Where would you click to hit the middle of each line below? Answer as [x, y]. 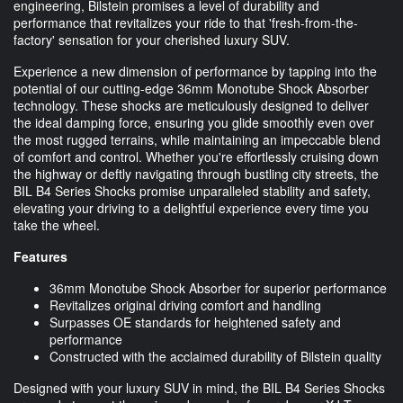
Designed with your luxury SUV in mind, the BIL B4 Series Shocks [199, 387]
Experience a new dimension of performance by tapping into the [195, 71]
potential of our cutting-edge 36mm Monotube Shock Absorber [191, 88]
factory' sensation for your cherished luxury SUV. [152, 39]
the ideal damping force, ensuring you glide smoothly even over [194, 122]
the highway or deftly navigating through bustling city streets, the [196, 173]
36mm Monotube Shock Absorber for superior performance [218, 287]
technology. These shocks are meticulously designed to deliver [191, 105]
